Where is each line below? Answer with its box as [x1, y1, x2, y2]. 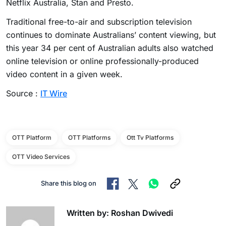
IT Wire [40, 88, 67, 99]
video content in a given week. [6, 69, 123, 80]
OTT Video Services [12, 153, 70, 161]
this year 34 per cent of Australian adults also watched [6, 43, 213, 53]
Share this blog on [40, 179, 96, 188]
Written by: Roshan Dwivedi [67, 208, 173, 218]
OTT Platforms [68, 134, 110, 142]
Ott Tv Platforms [127, 134, 174, 142]
